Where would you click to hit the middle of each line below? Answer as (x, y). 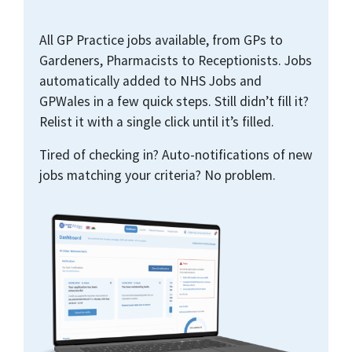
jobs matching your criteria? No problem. (158, 175)
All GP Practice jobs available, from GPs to (161, 40)
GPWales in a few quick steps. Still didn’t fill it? (174, 101)
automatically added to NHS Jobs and (150, 81)
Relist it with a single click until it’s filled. (157, 121)
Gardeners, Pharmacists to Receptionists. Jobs (176, 60)
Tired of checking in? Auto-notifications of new (176, 154)
